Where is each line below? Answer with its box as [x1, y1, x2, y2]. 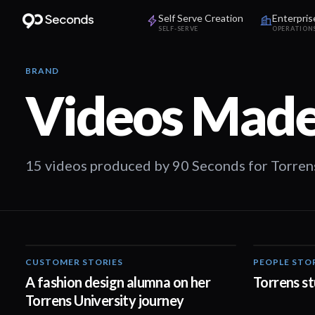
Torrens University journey [25, 292, 184, 309]
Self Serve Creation [158, 11, 243, 24]
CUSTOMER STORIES [25, 257, 124, 267]
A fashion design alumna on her [25, 274, 210, 290]
